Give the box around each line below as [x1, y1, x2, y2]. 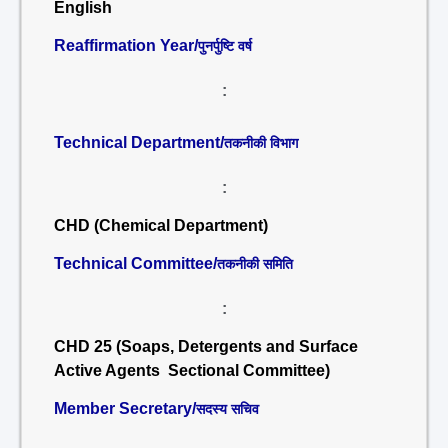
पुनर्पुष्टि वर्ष [198, 38, 252, 54]
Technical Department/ [54, 134, 224, 151]
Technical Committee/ [54, 255, 217, 272]
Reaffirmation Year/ [54, 37, 198, 54]
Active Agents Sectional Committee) [54, 362, 330, 379]
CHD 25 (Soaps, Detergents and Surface [54, 338, 358, 355]
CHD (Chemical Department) [54, 217, 268, 234]
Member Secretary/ [54, 400, 196, 417]
